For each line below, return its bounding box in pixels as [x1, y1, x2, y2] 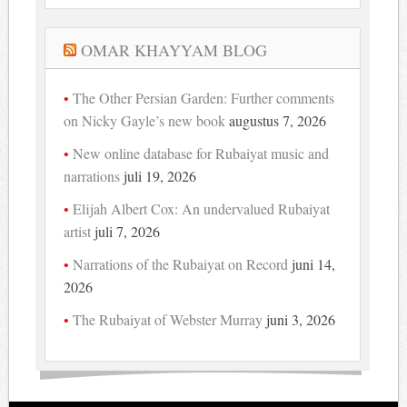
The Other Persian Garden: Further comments [73, 87, 335, 107]
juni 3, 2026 [266, 309, 336, 329]
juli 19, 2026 [124, 165, 197, 185]
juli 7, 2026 [94, 221, 161, 241]
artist [64, 221, 92, 241]
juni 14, [292, 253, 336, 273]
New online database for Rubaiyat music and [73, 143, 330, 163]
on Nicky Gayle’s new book [64, 110, 226, 130]
